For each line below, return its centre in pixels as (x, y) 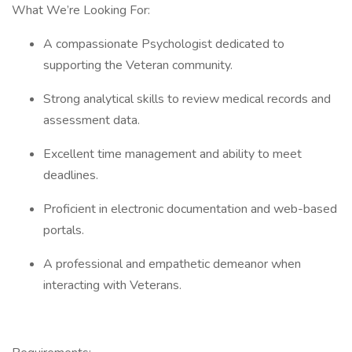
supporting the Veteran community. (139, 65)
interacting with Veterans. (114, 285)
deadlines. (72, 175)
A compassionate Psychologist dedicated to (164, 44)
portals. (65, 230)
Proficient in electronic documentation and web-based (190, 209)
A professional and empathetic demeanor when (172, 264)
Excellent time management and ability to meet (172, 154)
